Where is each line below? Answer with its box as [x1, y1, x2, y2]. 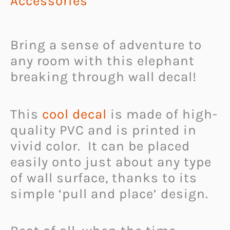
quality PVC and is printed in [10, 122, 197, 138]
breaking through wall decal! [10, 69, 197, 85]
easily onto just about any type [10, 154, 212, 170]
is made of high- [110, 106, 218, 122]
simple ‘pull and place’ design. [10, 185, 208, 202]
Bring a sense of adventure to [10, 37, 202, 53]
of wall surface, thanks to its [10, 169, 197, 186]
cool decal [42, 106, 110, 122]
